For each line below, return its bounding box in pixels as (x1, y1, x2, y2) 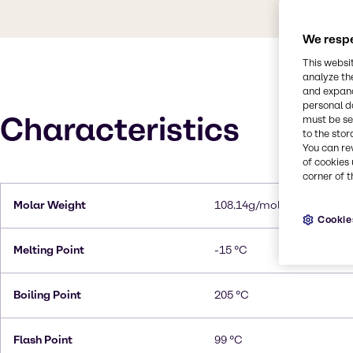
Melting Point (13, 243, 84, 257)
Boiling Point (13, 288, 81, 302)
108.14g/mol (214, 199, 281, 212)
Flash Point (13, 333, 72, 347)
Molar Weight (13, 199, 86, 212)
